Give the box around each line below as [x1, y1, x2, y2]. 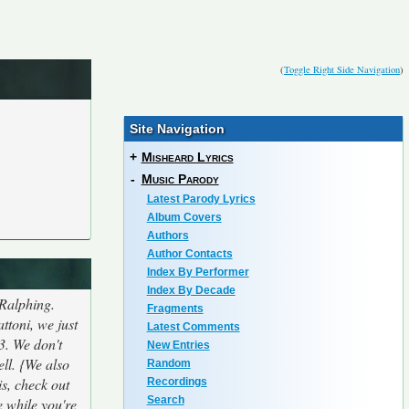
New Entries [146, 339, 210, 351]
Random [146, 357, 191, 370]
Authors [146, 229, 189, 242]
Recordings [146, 375, 207, 388]
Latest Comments [146, 320, 240, 333]
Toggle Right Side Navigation [284, 63, 400, 76]
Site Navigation [129, 121, 225, 136]
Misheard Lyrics [141, 150, 234, 164]
